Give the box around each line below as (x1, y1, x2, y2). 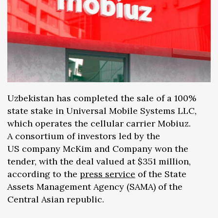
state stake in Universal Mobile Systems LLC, (7, 105, 197, 117)
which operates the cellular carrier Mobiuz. (7, 118, 191, 129)
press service (80, 168, 135, 180)
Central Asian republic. (7, 194, 104, 205)
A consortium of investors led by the (7, 130, 160, 142)
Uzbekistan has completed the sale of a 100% (7, 92, 196, 104)
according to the (7, 168, 80, 180)
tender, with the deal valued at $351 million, (7, 156, 191, 167)
